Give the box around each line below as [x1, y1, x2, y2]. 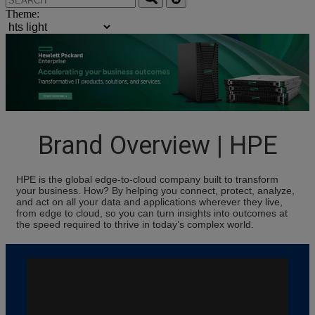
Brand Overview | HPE [37, 130, 278, 160]
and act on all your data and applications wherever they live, [16, 195, 283, 207]
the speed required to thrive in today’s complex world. [16, 218, 254, 230]
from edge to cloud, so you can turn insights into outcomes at [16, 207, 288, 219]
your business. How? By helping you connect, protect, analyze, [16, 184, 295, 196]
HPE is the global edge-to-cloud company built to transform [16, 173, 278, 185]
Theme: [6, 8, 39, 20]
